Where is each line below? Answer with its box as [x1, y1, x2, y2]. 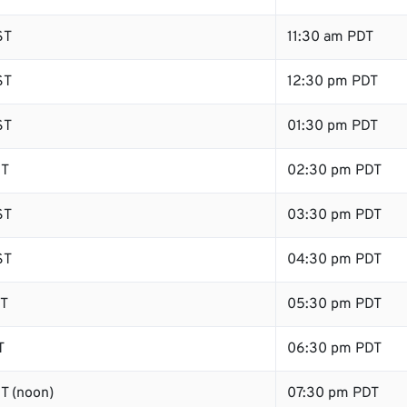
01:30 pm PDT [287, 117, 378, 135]
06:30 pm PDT [287, 340, 382, 358]
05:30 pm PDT [287, 295, 382, 313]
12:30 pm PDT [287, 73, 378, 91]
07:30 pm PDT [287, 384, 379, 402]
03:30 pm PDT [287, 206, 382, 224]
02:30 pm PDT [287, 162, 382, 180]
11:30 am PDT [287, 28, 373, 46]
